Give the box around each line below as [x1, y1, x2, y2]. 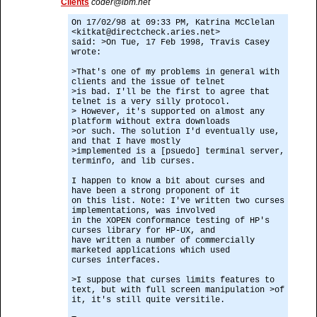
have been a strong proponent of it [71, 186, 240, 196]
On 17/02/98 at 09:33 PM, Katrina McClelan [71, 18, 275, 28]
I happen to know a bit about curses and [71, 176, 265, 186]
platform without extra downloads [71, 117, 230, 127]
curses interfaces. [71, 255, 161, 265]
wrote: [71, 47, 101, 57]
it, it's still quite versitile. [71, 295, 225, 305]
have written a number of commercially [71, 236, 255, 246]
